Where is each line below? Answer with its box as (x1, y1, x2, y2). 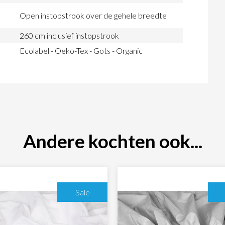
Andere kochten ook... (23, 129, 202, 152)
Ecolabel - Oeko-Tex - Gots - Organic (20, 46, 143, 56)
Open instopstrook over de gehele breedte (20, 11, 167, 21)
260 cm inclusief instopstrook (20, 31, 119, 41)
